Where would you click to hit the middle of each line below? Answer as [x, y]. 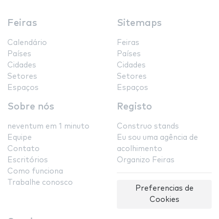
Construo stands [148, 127]
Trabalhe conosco [40, 183]
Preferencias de [164, 189]
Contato [23, 149]
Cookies [164, 200]
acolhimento [140, 149]
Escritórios [28, 160]
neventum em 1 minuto [48, 127]
